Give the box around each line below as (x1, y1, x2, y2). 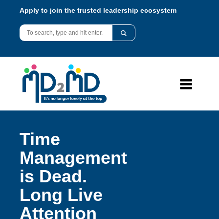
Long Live (20, 184, 103, 205)
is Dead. (20, 166, 87, 186)
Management (20, 147, 127, 168)
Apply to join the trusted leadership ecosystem (20, 6, 176, 14)
